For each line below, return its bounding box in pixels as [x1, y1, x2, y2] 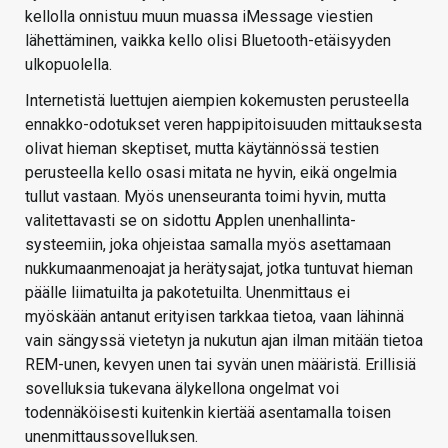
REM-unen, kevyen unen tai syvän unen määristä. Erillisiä [25, 354, 416, 374]
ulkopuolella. [25, 54, 112, 74]
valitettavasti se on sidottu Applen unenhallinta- [25, 210, 356, 230]
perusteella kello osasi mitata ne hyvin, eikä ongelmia [25, 162, 397, 182]
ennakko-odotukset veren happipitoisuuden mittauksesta [25, 114, 422, 134]
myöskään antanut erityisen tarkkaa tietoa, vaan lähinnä [25, 306, 404, 326]
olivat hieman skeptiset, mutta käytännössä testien [25, 138, 379, 158]
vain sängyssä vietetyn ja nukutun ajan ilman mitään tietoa [25, 330, 423, 350]
